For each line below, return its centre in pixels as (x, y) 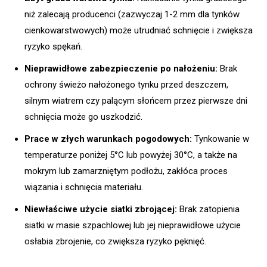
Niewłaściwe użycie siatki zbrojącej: (101, 209)
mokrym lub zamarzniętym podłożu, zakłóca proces (126, 171)
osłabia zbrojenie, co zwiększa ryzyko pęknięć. (115, 242)
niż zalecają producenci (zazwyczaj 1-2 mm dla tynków (132, 15)
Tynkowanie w (221, 139)
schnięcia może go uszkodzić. (83, 117)
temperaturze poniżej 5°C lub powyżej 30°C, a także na (131, 155)
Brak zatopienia (208, 209)
